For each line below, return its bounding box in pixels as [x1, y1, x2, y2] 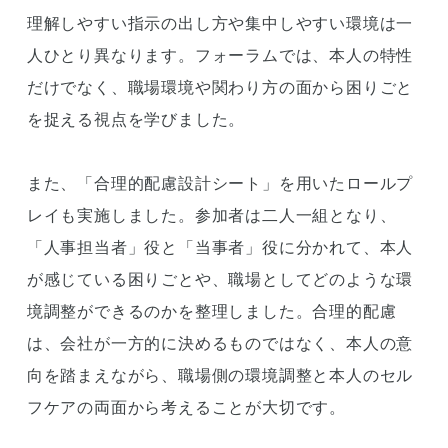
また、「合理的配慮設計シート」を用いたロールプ [26, 173, 414, 193]
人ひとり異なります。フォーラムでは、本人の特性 [26, 45, 414, 65]
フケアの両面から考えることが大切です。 [26, 397, 347, 417]
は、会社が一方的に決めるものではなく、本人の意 [26, 333, 414, 353]
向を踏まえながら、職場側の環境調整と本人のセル [26, 365, 414, 385]
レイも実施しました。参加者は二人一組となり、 [26, 205, 397, 225]
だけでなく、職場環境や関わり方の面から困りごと [26, 77, 414, 97]
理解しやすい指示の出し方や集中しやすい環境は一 [26, 13, 414, 33]
